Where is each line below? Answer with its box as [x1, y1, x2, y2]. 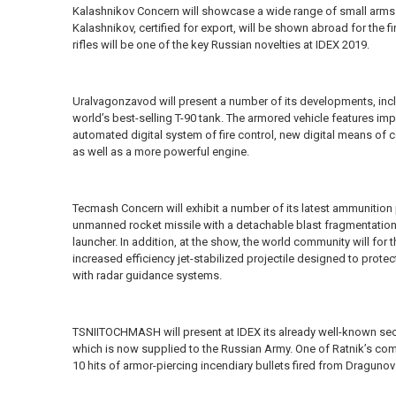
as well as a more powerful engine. [72, 145, 249, 159]
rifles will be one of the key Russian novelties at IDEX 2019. [72, 38, 369, 52]
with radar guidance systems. [72, 269, 222, 283]
